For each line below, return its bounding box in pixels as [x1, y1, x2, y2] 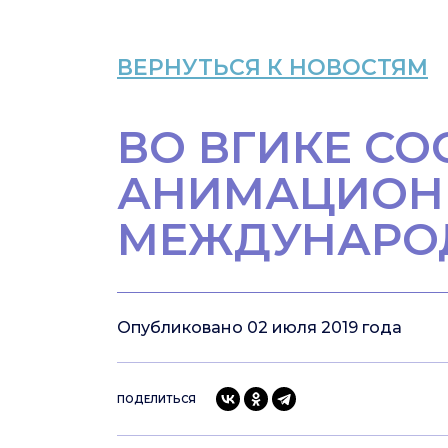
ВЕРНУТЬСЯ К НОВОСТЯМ [117, 54, 428, 81]
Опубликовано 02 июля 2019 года [117, 318, 402, 337]
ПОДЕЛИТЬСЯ [117, 392, 196, 406]
